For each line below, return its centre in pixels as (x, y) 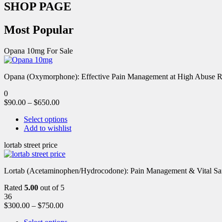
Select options (46, 119)
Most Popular (39, 29)
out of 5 (51, 187)
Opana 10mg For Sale (38, 51)
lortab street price (31, 145)
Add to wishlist (48, 128)
